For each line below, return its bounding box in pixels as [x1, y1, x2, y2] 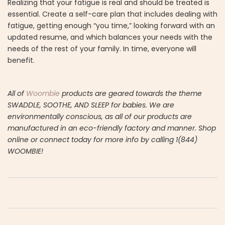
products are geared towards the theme [60, 88, 202, 98]
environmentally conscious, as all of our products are [8, 111, 192, 122]
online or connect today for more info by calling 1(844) [8, 134, 197, 145]
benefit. [8, 55, 35, 65]
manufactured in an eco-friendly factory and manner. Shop [8, 123, 216, 133]
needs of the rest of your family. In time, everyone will [8, 43, 196, 54]
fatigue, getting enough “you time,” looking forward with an [8, 20, 215, 31]
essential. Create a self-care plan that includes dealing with [8, 9, 217, 19]
